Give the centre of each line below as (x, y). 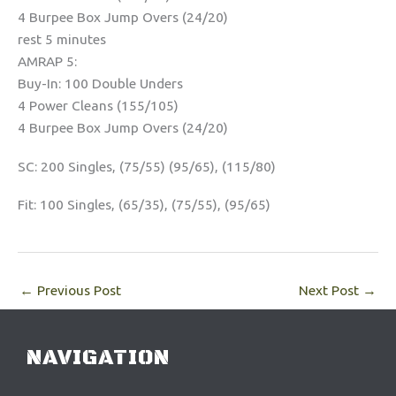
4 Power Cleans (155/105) (98, 106)
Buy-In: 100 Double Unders (100, 84)
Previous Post (77, 290)
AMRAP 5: (47, 62)
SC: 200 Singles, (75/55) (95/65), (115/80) (147, 166)
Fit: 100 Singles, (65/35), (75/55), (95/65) (144, 204)
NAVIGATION (98, 358)
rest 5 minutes (62, 40)
